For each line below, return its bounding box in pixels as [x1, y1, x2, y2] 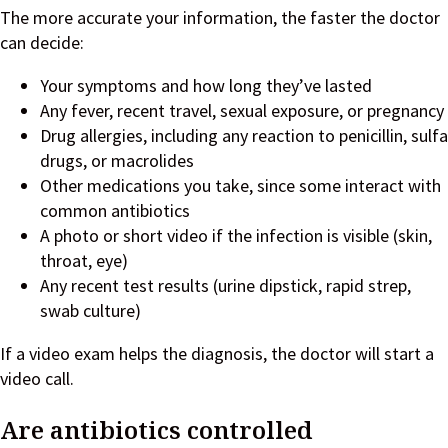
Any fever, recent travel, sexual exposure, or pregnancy [40, 98, 444, 122]
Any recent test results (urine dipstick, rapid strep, [40, 273, 411, 297]
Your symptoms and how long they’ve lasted [40, 73, 372, 97]
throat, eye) [40, 248, 128, 272]
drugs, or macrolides [40, 148, 194, 172]
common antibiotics [40, 198, 190, 222]
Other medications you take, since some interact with [40, 173, 441, 197]
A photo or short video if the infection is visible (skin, [40, 223, 432, 247]
